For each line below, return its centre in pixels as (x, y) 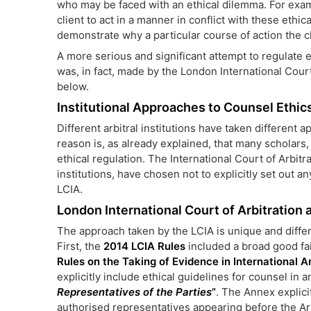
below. (73, 86)
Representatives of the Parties (134, 292)
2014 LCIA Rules (144, 246)
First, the (80, 246)
